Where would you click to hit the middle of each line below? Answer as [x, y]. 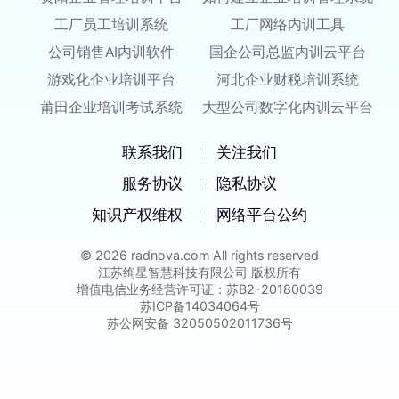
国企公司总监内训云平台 [287, 53]
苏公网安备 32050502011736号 [199, 323]
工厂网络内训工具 [287, 25]
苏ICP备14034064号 [199, 306]
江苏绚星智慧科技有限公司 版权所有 [199, 273]
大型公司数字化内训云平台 [287, 108]
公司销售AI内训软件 [112, 53]
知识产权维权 [137, 215]
